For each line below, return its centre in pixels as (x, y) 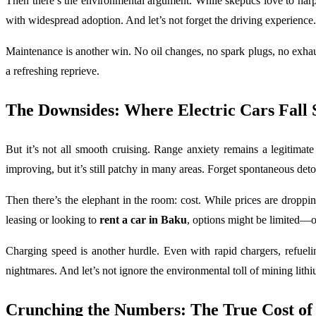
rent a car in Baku (143, 219)
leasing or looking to (53, 219)
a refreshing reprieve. (53, 71)
